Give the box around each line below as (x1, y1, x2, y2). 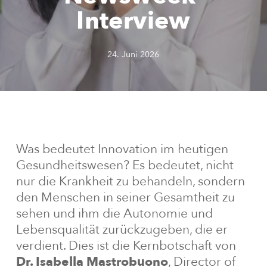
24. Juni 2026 (107, 49, 160, 60)
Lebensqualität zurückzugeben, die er (15, 221, 228, 238)
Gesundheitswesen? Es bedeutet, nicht (15, 157, 234, 174)
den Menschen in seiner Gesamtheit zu (15, 189, 235, 206)
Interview (76, 4, 191, 38)
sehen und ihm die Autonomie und (15, 205, 213, 222)
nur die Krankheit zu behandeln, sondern (15, 173, 245, 190)
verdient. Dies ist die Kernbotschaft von (15, 237, 236, 254)
